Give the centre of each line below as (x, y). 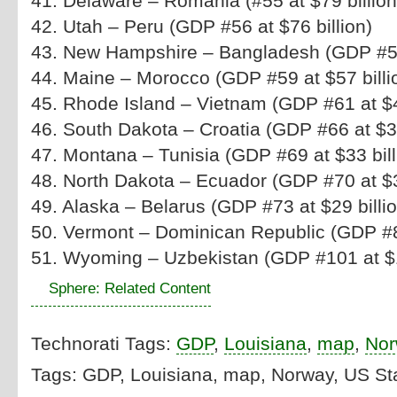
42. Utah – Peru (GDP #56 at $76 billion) (202, 26)
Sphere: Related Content (130, 288)
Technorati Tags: (104, 344)
